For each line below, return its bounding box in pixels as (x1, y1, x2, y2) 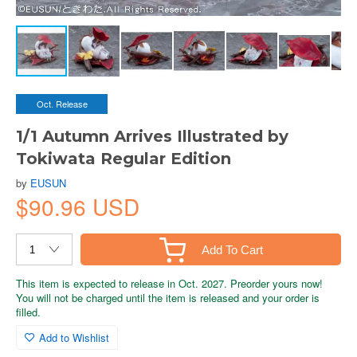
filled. (16, 304, 41, 320)
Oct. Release (36, 97, 88, 110)
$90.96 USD (16, 190, 139, 222)
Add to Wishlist (39, 330, 109, 345)
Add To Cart (201, 242, 263, 257)
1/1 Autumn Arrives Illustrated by (16, 127, 288, 146)
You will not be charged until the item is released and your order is (16, 290, 320, 305)
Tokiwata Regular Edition (16, 149, 231, 168)
